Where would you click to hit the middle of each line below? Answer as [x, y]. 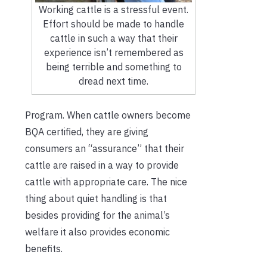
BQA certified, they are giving [87, 132]
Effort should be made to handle [114, 24]
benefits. [44, 249]
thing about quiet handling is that [96, 199]
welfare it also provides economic [97, 232]
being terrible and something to [114, 67]
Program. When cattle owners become [108, 115]
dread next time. [114, 81]
